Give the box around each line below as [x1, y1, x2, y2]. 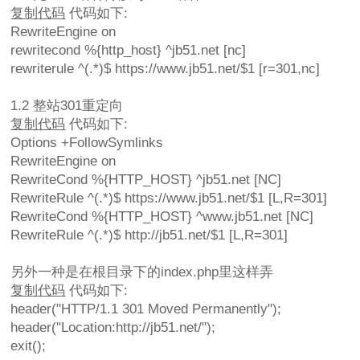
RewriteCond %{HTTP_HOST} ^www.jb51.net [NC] [10, 209, 314, 225]
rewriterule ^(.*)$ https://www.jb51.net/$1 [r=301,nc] [10, 61, 321, 77]
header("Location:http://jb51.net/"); [10, 320, 216, 336]
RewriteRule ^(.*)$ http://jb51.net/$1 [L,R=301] [10, 227, 288, 243]
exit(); [10, 338, 47, 354]
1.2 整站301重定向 [10, 98, 124, 114]
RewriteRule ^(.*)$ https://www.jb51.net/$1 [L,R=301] [10, 190, 328, 207]
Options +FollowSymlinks [10, 135, 164, 151]
